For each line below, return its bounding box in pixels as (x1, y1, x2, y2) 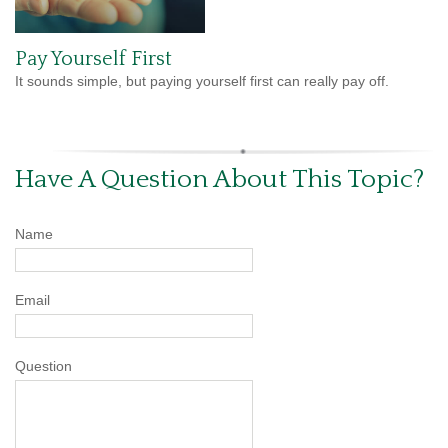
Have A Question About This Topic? (15, 165, 424, 194)
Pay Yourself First (15, 48, 172, 70)
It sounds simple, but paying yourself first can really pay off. (15, 73, 389, 89)
